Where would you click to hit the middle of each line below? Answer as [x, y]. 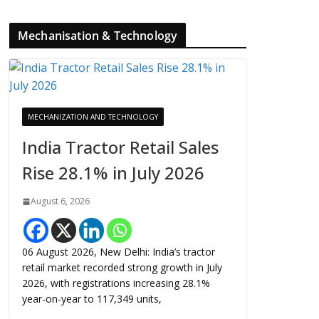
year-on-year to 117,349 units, [92, 299]
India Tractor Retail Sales [120, 147]
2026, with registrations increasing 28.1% [116, 283]
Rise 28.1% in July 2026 [113, 173]
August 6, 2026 [60, 201]
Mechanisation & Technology [98, 36]
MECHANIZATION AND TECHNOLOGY [93, 117]
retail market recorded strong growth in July [122, 267]
